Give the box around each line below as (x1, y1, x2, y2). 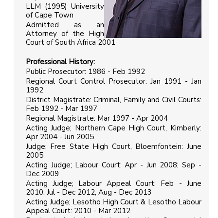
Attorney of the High (26, 29, 104, 39)
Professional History (26, 57, 93, 67)
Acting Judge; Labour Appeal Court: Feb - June (26, 179, 201, 189)
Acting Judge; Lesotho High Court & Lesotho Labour (26, 197, 201, 207)
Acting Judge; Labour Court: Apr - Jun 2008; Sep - (26, 160, 201, 170)
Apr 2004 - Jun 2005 (26, 132, 94, 142)
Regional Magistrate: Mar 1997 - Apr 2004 (26, 113, 168, 124)
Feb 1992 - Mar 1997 (26, 104, 101, 114)
